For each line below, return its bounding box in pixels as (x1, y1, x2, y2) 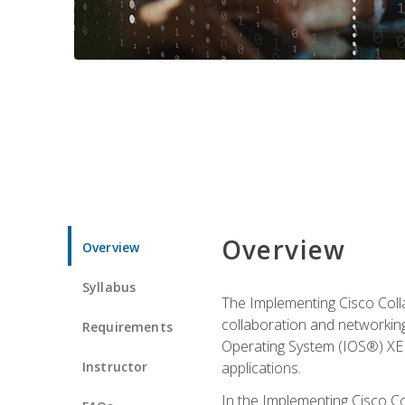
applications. (221, 357, 301, 378)
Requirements (82, 317, 173, 335)
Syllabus (82, 278, 137, 296)
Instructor (82, 357, 148, 375)
